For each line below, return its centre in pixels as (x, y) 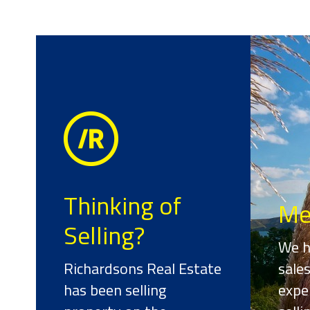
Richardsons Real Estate (143, 268)
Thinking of (122, 205)
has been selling (115, 290)
